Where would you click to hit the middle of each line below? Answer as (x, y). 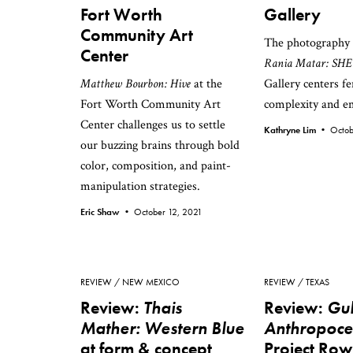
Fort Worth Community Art (150, 104)
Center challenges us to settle (153, 125)
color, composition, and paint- (156, 166)
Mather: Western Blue (162, 328)
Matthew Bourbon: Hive (136, 84)
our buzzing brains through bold (160, 145)
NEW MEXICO (151, 282)
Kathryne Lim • (297, 130)
